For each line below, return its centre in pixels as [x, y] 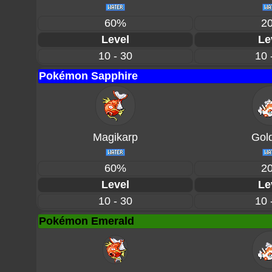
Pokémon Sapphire [88, 76]
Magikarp [115, 137]
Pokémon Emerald [87, 221]
